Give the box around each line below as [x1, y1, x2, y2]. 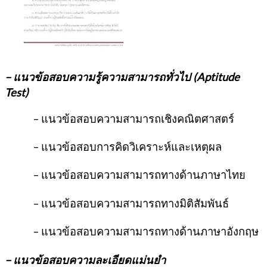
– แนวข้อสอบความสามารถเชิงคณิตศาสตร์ [5, 111, 234, 125]
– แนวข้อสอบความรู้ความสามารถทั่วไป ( [5, 70, 197, 84]
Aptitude [197, 70, 240, 84]
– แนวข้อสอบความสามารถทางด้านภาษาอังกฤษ [5, 225, 259, 238]
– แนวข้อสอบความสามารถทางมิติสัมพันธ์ [5, 196, 229, 210]
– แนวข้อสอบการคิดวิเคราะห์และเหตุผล [5, 139, 222, 153]
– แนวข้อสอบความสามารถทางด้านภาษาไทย [5, 168, 246, 182]
